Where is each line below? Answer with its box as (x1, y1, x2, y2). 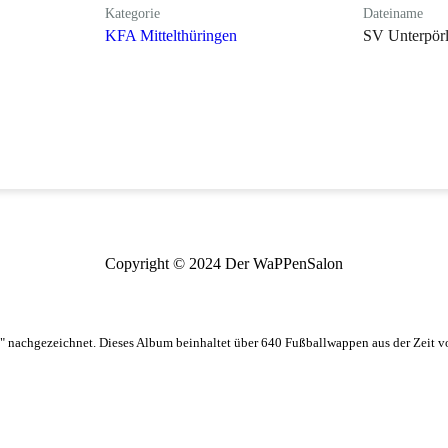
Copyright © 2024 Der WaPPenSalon (105, 254, 343, 272)
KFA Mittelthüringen (105, 26, 238, 44)
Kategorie (105, 5, 161, 21)
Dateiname (362, 5, 423, 21)
